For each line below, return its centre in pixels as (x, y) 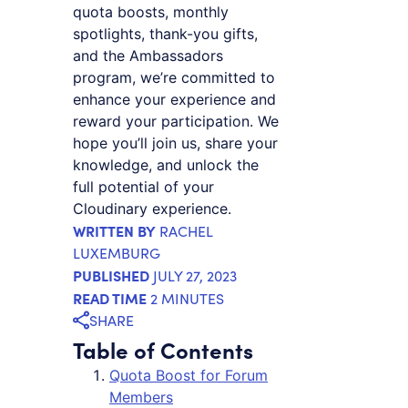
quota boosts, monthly (151, 11)
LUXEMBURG (117, 252)
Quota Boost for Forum (189, 376)
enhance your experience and (174, 99)
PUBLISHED (111, 275)
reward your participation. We (176, 121)
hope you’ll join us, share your (175, 143)
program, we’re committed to (174, 77)
